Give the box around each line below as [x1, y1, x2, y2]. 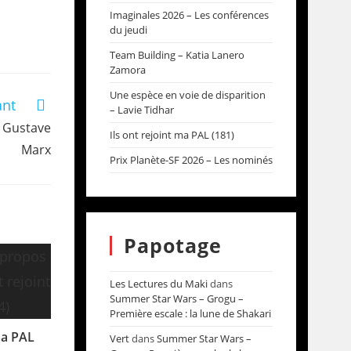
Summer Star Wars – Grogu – [109, 291, 244, 306]
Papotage [123, 232, 222, 259]
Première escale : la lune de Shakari [109, 306, 271, 320]
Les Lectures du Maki [109, 277, 208, 291]
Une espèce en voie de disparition [109, 88, 266, 102]
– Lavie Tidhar [109, 103, 174, 117]
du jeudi [109, 23, 147, 37]
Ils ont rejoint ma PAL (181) [109, 128, 234, 142]
